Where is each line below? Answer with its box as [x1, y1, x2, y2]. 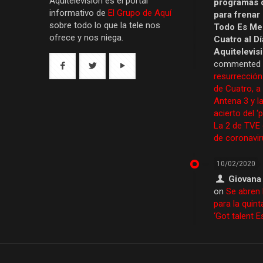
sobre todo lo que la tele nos [49, 20, 160, 31]
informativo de [49, 8, 108, 19]
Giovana [228, 174, 261, 184]
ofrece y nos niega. [49, 32, 123, 43]
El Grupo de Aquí [108, 8, 171, 19]
